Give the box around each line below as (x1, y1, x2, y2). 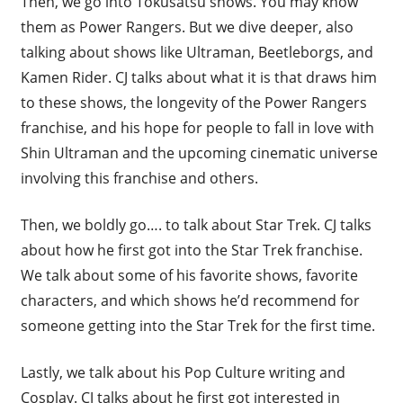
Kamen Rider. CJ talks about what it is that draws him (20, 67, 377, 87)
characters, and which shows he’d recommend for (20, 290, 360, 310)
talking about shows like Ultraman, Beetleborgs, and (20, 41, 373, 62)
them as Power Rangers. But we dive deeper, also (20, 16, 354, 37)
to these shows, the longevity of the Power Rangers (20, 92, 367, 112)
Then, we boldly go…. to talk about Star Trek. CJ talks (20, 214, 372, 235)
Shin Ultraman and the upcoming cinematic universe (20, 142, 378, 163)
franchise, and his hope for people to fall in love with (20, 117, 374, 138)
